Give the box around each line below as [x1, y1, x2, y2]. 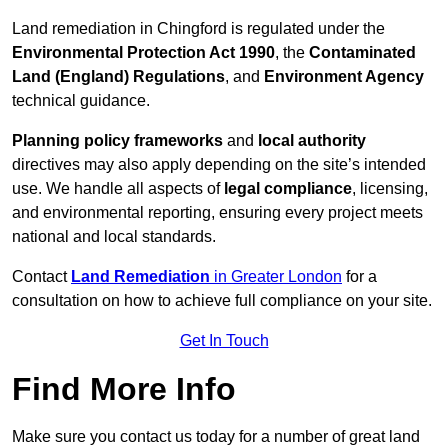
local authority [258, 132, 366, 150]
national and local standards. [12, 228, 216, 246]
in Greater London [210, 268, 342, 286]
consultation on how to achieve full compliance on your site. [12, 292, 432, 310]
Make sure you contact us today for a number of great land [12, 428, 420, 446]
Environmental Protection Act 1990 [12, 44, 275, 62]
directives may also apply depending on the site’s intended [12, 156, 426, 174]
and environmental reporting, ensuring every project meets [12, 204, 423, 222]
